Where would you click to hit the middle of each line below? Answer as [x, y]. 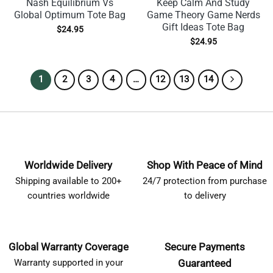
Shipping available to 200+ [68, 181]
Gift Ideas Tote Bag [203, 27]
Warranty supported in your [68, 263]
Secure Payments [205, 247]
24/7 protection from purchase [205, 181]
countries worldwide [68, 195]
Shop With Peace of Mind [205, 165]
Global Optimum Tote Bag [70, 15]
